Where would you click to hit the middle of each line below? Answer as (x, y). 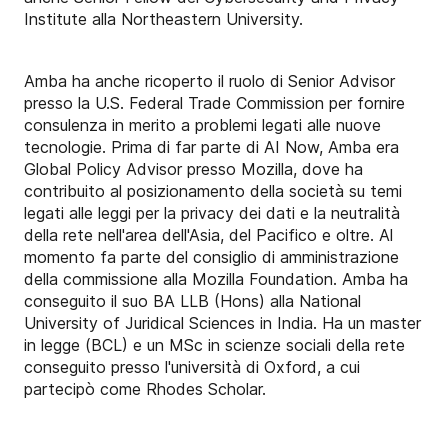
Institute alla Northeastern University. (163, 19)
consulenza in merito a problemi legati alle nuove (202, 125)
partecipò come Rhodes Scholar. (145, 389)
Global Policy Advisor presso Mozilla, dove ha (193, 169)
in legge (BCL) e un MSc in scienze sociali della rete (214, 345)
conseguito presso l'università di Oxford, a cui (192, 367)
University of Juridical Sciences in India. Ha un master (222, 323)
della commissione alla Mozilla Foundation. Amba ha (216, 279)
